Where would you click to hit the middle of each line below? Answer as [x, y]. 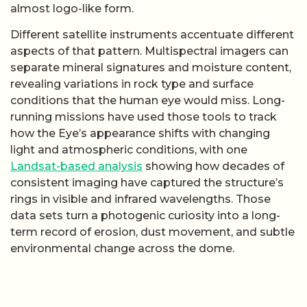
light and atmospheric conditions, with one [129, 149]
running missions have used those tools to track [144, 116]
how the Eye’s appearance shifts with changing [140, 133]
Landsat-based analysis [76, 166]
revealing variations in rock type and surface [132, 84]
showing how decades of [213, 166]
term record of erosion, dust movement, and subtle [152, 232]
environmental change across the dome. [122, 248]
